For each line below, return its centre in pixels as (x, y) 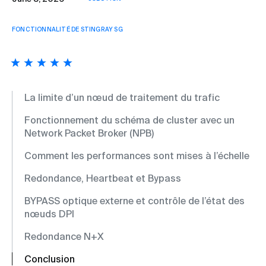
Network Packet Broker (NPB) (89, 133)
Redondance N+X (64, 236)
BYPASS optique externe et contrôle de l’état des (134, 201)
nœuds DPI (49, 214)
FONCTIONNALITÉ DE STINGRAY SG (67, 29)
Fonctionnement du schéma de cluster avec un (129, 120)
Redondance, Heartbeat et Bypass (103, 178)
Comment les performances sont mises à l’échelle (137, 156)
